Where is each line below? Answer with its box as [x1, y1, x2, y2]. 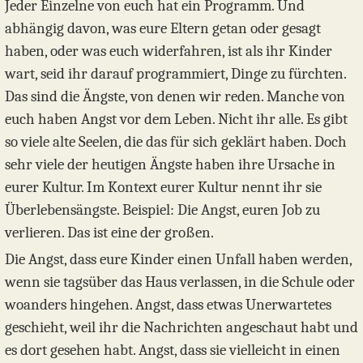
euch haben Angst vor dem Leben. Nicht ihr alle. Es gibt [5, 110, 348, 129]
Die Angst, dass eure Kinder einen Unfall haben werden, [5, 250, 352, 269]
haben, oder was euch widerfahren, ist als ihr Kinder [5, 42, 332, 61]
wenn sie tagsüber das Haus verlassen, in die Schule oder [5, 273, 355, 292]
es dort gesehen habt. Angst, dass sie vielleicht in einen [5, 341, 340, 360]
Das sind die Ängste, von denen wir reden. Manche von [5, 88, 345, 106]
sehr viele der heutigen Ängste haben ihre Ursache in [5, 156, 335, 174]
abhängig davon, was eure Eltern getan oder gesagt [5, 19, 321, 38]
